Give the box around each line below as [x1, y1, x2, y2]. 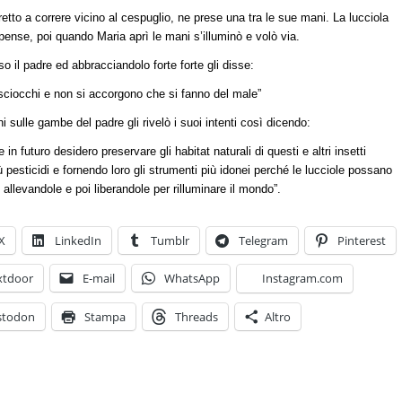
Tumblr [151, 232, 189, 249]
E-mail [83, 270, 115, 287]
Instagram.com [262, 270, 343, 287]
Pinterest [337, 232, 386, 249]
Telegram [239, 232, 288, 249]
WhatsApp [164, 270, 220, 287]
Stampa [84, 309, 126, 326]
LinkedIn [55, 232, 101, 249]
